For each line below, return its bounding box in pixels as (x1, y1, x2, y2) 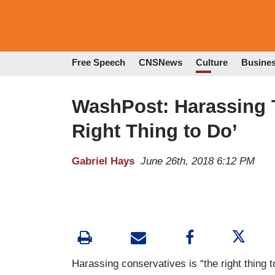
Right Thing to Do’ (72, 120, 238, 142)
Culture (196, 57, 228, 68)
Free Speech (72, 57, 125, 68)
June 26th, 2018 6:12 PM (141, 155, 255, 167)
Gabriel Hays (72, 155, 134, 167)
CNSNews (139, 57, 182, 68)
